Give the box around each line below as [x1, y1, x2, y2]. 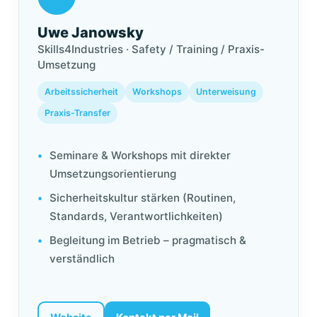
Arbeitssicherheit [45, 86, 118, 97]
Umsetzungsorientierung [49, 167, 176, 180]
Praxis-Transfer [45, 108, 110, 118]
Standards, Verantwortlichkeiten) [49, 209, 223, 223]
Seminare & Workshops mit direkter [49, 149, 231, 162]
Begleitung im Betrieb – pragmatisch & [49, 234, 246, 247]
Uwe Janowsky [38, 24, 144, 41]
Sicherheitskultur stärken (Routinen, [49, 191, 236, 204]
